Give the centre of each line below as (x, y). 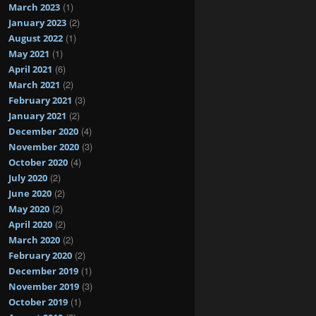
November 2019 (44, 286)
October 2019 (38, 302)
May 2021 (29, 53)
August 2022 (36, 38)
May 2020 (29, 208)
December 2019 (43, 271)
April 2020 (30, 224)
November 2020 (44, 146)
